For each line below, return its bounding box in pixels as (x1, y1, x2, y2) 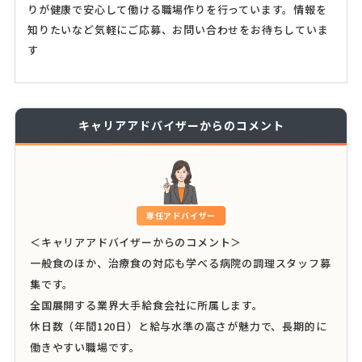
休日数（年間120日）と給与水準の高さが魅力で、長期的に (29, 318, 327, 335)
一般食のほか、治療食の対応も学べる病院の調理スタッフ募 (29, 255, 331, 271)
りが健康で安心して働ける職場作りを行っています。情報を (27, 2, 327, 18)
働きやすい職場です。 (29, 339, 141, 356)
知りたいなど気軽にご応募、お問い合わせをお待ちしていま (27, 22, 329, 38)
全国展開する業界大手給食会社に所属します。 (29, 297, 263, 314)
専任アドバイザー (145, 209, 217, 222)
